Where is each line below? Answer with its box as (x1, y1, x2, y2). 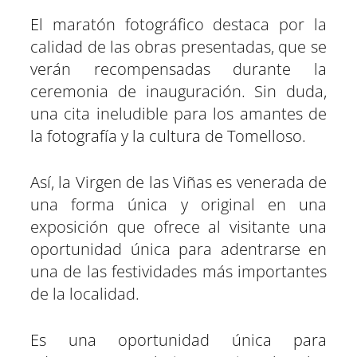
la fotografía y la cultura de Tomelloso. (30, 125, 306, 147)
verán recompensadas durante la (30, 58, 327, 80)
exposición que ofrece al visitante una (30, 216, 327, 237)
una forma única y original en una (30, 194, 327, 215)
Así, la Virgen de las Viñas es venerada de (30, 171, 327, 193)
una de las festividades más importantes (30, 261, 327, 282)
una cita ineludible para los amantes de (30, 103, 327, 124)
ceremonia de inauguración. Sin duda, (30, 80, 327, 102)
